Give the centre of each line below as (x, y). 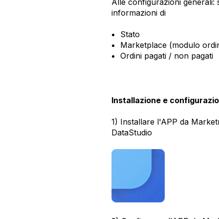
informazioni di (139, 12)
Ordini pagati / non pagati (168, 56)
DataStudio (132, 133)
